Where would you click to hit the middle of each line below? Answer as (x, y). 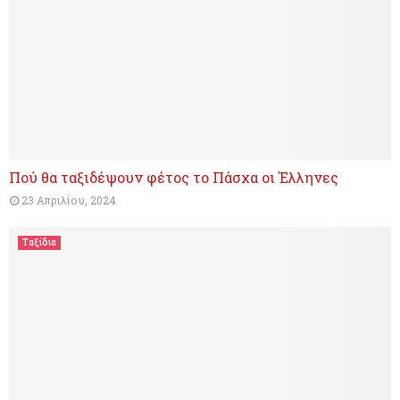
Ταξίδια (39, 243)
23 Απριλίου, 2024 (69, 200)
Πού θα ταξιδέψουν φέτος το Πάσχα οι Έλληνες (174, 178)
